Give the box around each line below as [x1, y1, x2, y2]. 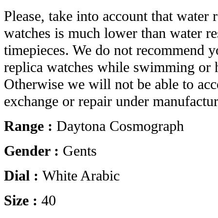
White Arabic [42, 167, 120, 184]
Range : [4, 118, 56, 135]
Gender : [4, 143, 63, 160]
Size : [4, 192, 41, 209]
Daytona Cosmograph [56, 118, 184, 135]
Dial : [4, 167, 42, 184]
